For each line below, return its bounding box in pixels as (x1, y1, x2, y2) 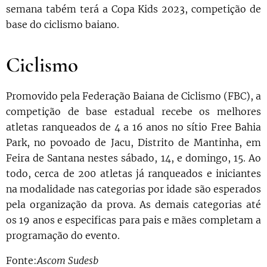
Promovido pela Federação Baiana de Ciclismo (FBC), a (6, 90, 261, 103)
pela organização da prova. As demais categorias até (6, 198, 261, 211)
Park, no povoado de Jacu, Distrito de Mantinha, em (6, 136, 261, 149)
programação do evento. (6, 229, 120, 242)
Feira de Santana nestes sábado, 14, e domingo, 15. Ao (6, 152, 261, 164)
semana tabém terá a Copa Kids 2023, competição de (6, 3, 261, 15)
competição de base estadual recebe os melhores (6, 105, 261, 118)
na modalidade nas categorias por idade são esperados (6, 183, 261, 195)
